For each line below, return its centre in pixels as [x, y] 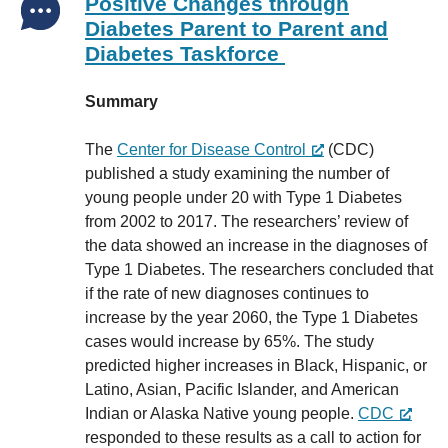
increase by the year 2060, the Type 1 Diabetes [251, 317]
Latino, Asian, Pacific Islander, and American [242, 389]
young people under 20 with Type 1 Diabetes [243, 197]
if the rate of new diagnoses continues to [227, 293]
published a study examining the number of [237, 173]
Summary [123, 101]
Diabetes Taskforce [185, 53]
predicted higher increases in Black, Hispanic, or [256, 365]
